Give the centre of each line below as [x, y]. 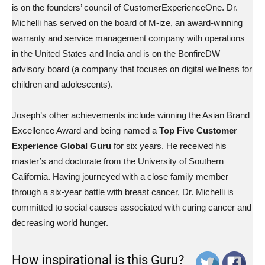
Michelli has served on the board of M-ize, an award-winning [127, 23]
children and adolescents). [62, 84]
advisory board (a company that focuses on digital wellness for [132, 69]
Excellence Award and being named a [85, 130]
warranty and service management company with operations [128, 38]
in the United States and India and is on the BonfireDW [116, 54]
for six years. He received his [169, 146]
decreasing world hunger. [60, 223]
